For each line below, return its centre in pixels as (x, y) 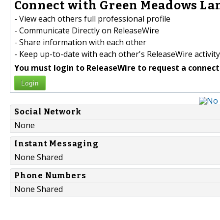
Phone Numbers (50, 176)
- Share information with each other (80, 42)
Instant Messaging (56, 144)
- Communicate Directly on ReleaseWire (87, 31)
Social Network (48, 112)
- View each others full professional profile (92, 19)
